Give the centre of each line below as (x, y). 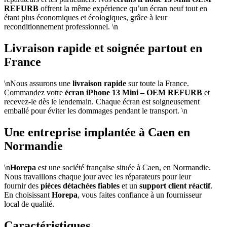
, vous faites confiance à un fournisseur (140, 195)
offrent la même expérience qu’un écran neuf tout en (123, 9)
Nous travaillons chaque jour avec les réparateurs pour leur (98, 177)
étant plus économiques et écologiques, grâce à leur (86, 18)
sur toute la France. (158, 84)
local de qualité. (29, 204)
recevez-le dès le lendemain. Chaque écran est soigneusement (102, 102)
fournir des (22, 186)
